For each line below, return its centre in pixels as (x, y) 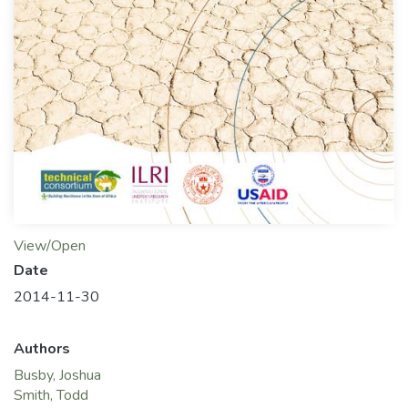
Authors (42, 349)
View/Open (50, 246)
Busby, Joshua (57, 376)
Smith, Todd (51, 396)
